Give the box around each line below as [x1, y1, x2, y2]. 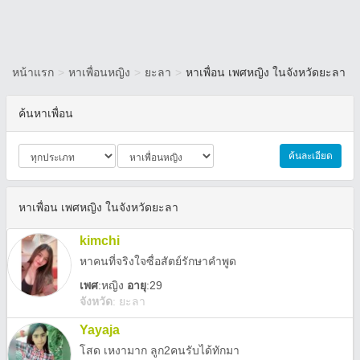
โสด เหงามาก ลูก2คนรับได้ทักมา [80, 344, 239, 357]
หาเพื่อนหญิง [68, 66, 130, 79]
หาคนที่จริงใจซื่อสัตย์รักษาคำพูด [80, 255, 236, 268]
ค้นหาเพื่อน [18, 107, 73, 120]
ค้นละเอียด [288, 150, 333, 162]
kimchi [80, 234, 120, 247]
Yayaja [80, 323, 120, 337]
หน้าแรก [12, 66, 54, 79]
